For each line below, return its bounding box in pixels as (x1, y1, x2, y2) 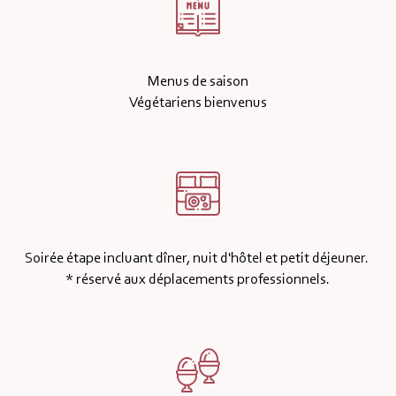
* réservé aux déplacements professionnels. (65, 271, 331, 287)
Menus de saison (147, 73, 248, 89)
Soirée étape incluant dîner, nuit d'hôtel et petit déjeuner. (24, 250, 371, 266)
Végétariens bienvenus (128, 95, 267, 110)
